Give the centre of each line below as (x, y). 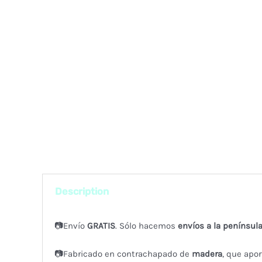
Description (82, 192)
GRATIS (101, 225)
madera (207, 254)
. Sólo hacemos (146, 225)
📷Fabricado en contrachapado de (123, 254)
